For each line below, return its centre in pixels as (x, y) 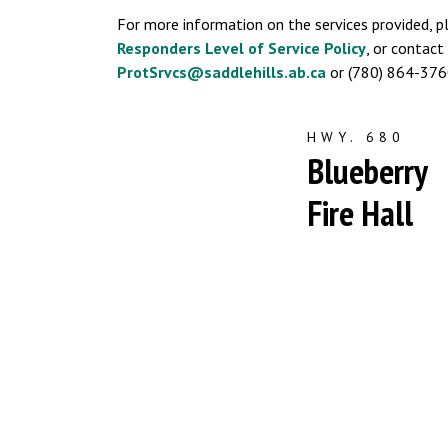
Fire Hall (360, 213)
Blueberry (367, 171)
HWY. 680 (356, 137)
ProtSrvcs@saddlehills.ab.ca (221, 72)
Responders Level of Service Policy (241, 48)
